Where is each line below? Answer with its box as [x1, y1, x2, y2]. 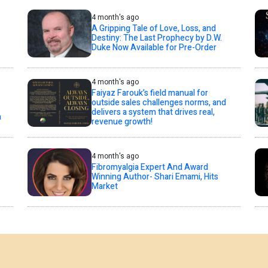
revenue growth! [91, 115, 153, 129]
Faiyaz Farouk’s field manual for [91, 87, 208, 100]
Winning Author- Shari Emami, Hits [91, 170, 218, 184]
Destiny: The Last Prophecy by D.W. [91, 32, 222, 45]
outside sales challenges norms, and [91, 96, 226, 109]
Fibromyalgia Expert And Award [91, 161, 208, 174]
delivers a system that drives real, [91, 106, 215, 119]
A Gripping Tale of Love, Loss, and [91, 22, 216, 35]
